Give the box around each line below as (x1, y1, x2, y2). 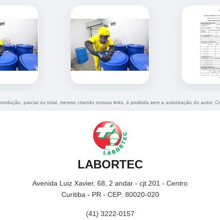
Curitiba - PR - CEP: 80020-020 (61, 191, 159, 199)
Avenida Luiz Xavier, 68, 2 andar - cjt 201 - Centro (32, 179, 188, 188)
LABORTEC (77, 158, 143, 171)
